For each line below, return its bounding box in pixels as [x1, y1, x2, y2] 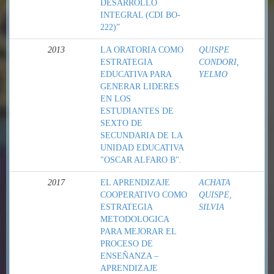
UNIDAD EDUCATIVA [100, 143, 183, 152]
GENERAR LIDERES [100, 82, 179, 91]
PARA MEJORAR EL [100, 227, 176, 236]
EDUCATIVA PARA [100, 70, 171, 79]
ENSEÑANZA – [100, 251, 158, 261]
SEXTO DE [100, 119, 143, 128]
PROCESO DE [100, 239, 153, 248]
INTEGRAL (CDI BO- [100, 10, 180, 20]
